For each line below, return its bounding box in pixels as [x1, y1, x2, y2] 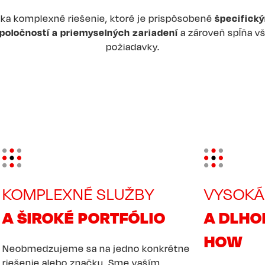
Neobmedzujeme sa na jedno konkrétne [2, 243, 190, 254]
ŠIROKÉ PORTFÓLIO [17, 208, 166, 227]
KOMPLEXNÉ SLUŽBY [2, 185, 155, 203]
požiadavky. [105, 41, 160, 53]
